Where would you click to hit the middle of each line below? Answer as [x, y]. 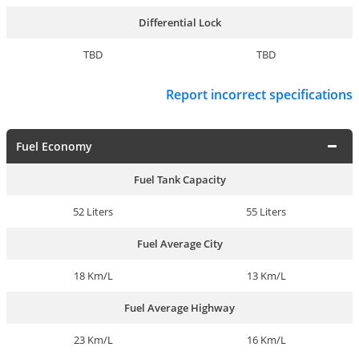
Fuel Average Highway [179, 307]
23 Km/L [93, 339]
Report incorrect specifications [259, 95]
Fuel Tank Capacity [179, 179]
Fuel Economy [54, 146]
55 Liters [266, 211]
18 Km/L [93, 275]
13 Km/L [266, 275]
